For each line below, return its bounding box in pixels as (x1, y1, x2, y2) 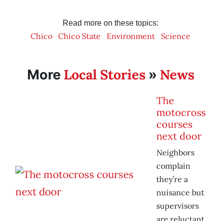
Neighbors (156, 147, 194, 158)
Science (161, 31, 190, 41)
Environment (107, 31, 155, 41)
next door (156, 130, 202, 143)
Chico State (58, 31, 101, 41)
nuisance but (156, 187, 204, 198)
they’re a (156, 174, 188, 184)
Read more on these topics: (63, 19, 158, 28)
